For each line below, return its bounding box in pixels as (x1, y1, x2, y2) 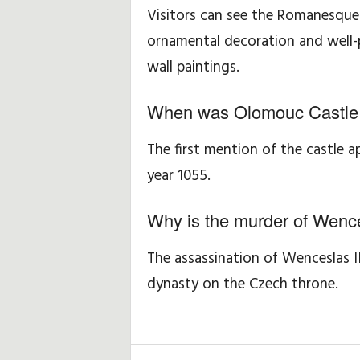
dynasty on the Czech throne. (146, 272, 338, 297)
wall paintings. (146, 55, 239, 80)
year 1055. (146, 164, 211, 188)
